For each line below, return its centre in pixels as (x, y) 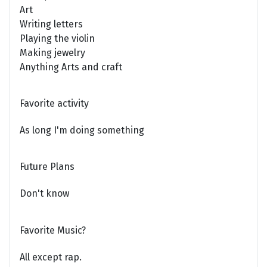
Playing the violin (57, 38)
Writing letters (51, 24)
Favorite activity (54, 103)
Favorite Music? (53, 230)
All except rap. (51, 257)
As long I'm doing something (82, 131)
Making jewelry (52, 52)
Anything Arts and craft (71, 67)
